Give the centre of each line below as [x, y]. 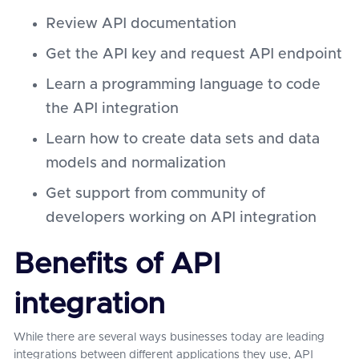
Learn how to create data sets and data [183, 139]
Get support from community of [155, 194]
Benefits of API [117, 264]
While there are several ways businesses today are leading [169, 337]
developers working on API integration [181, 218]
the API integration [112, 109]
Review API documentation [141, 24]
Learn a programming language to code [183, 85]
